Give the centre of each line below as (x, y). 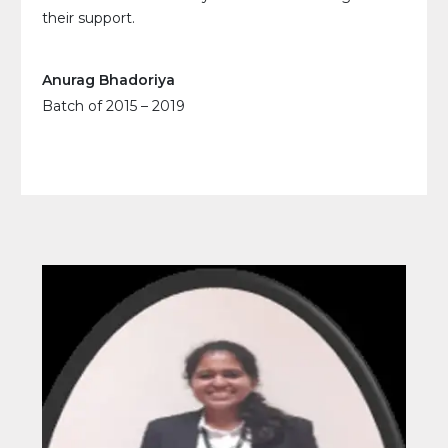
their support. (88, 18)
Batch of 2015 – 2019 (113, 106)
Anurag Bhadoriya (108, 80)
